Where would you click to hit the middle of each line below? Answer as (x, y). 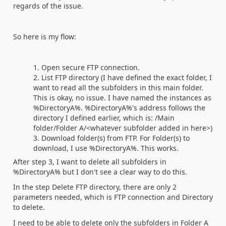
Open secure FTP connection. (91, 67)
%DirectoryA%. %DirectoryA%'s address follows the (119, 107)
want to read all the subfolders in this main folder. (118, 87)
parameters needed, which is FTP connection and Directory (113, 197)
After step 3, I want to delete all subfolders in (90, 161)
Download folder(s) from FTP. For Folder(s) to (116, 138)
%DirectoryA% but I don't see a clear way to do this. (101, 172)
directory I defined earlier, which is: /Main (104, 118)
